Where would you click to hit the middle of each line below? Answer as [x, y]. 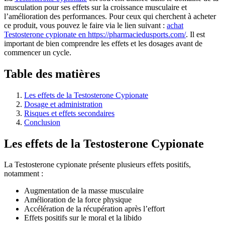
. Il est [195, 34]
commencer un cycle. [38, 52]
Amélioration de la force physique [78, 200]
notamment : [24, 174]
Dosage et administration [63, 104]
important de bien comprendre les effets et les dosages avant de [103, 43]
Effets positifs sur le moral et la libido [83, 218]
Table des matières [52, 74]
